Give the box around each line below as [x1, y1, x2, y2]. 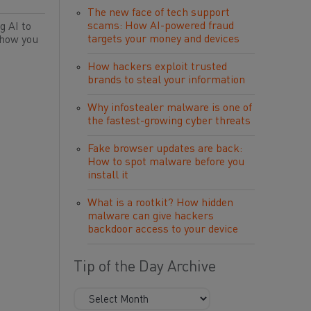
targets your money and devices [87, 34, 239, 45]
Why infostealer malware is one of [87, 103, 252, 114]
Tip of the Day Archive [74, 260, 216, 275]
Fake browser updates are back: [87, 144, 242, 155]
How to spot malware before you [87, 157, 244, 168]
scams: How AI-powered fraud [87, 21, 234, 32]
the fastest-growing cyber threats [87, 116, 251, 127]
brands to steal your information [87, 75, 245, 86]
